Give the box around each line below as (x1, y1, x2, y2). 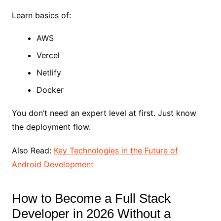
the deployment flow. (11, 122, 91, 132)
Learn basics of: (11, 10, 71, 21)
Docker (36, 85, 64, 95)
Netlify (36, 68, 61, 78)
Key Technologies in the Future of (53, 146, 178, 156)
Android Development (11, 159, 94, 170)
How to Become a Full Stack (11, 191, 171, 206)
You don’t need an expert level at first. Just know (11, 108, 196, 118)
